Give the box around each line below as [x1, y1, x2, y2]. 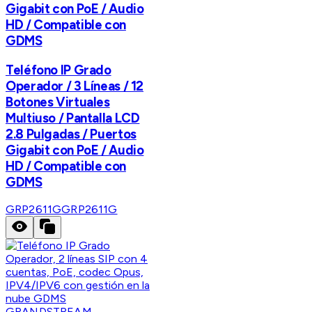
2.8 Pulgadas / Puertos [6, 125, 136, 142]
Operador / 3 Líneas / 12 [6, 77, 144, 94]
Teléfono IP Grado [6, 61, 111, 78]
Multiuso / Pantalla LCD [6, 109, 140, 126]
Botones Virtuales [6, 93, 110, 110]
